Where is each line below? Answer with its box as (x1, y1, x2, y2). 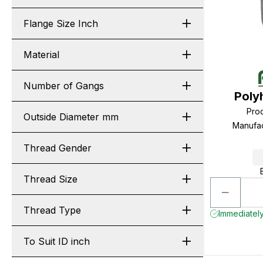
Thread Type (23, 204, 81, 216)
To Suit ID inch (23, 235, 90, 247)
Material (23, 49, 59, 60)
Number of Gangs (23, 80, 104, 92)
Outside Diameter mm (23, 111, 119, 123)
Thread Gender (23, 142, 92, 154)
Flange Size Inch (23, 18, 98, 29)
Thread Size (23, 173, 77, 185)
